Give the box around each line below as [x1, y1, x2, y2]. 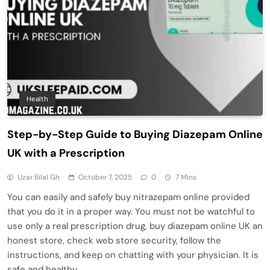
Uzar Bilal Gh [17, 172, 60, 182]
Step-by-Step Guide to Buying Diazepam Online [7, 127, 263, 142]
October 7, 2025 [78, 172, 132, 182]
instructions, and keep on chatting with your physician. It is [7, 248, 259, 261]
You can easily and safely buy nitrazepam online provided [7, 190, 250, 203]
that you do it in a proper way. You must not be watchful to [7, 205, 255, 218]
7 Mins [175, 172, 196, 182]
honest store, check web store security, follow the [7, 234, 221, 246]
